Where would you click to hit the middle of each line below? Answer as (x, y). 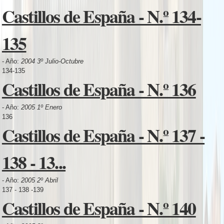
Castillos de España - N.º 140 (99, 208)
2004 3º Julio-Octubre (52, 61)
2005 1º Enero (41, 107)
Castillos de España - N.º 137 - (103, 135)
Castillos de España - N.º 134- (101, 16)
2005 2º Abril (39, 180)
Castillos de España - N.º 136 (99, 89)
